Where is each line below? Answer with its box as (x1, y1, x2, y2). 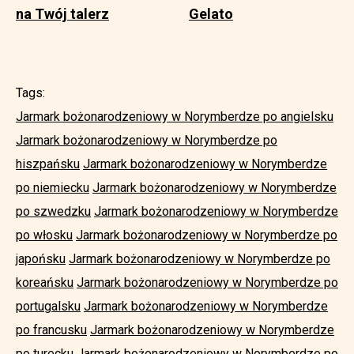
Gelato (189, 5, 233, 22)
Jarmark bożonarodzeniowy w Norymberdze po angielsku (16, 108, 333, 124)
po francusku (16, 322, 87, 337)
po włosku (16, 227, 73, 243)
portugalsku (16, 298, 81, 314)
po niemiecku (16, 179, 89, 195)
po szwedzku (16, 203, 91, 219)
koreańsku (16, 274, 73, 290)
